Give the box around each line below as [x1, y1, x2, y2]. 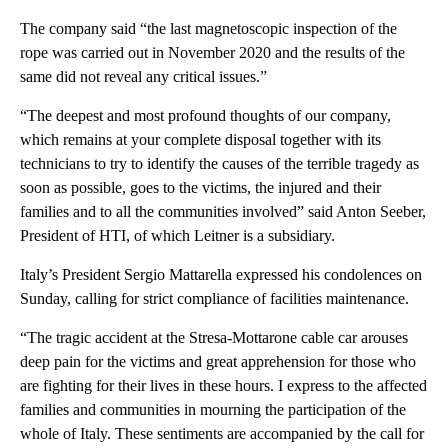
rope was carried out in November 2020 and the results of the [20, 43, 405, 61]
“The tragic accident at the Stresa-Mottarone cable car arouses [20, 328, 408, 346]
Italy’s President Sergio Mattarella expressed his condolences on [20, 265, 422, 283]
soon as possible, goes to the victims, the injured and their [20, 178, 381, 196]
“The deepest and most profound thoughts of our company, [20, 106, 391, 124]
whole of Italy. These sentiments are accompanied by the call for [20, 424, 424, 442]
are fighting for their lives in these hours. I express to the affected [20, 376, 427, 394]
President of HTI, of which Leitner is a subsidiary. [20, 226, 335, 244]
